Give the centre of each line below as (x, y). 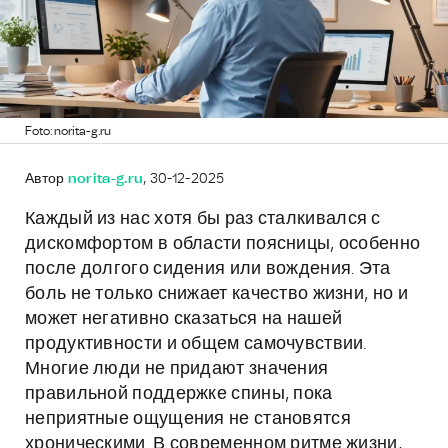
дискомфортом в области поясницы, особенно (223, 244)
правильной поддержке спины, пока (179, 394)
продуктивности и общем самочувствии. (196, 344)
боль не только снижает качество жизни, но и (216, 294)
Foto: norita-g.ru (68, 131)
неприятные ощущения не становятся (188, 419)
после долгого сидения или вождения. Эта (208, 269)
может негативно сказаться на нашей (184, 319)
